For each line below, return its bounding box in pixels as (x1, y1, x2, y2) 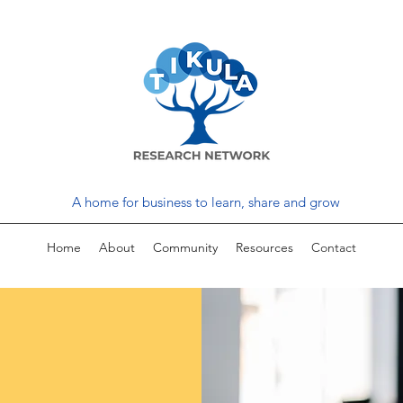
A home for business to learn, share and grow (71, 193, 340, 210)
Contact (311, 239, 356, 255)
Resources (236, 239, 293, 255)
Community (153, 239, 218, 255)
